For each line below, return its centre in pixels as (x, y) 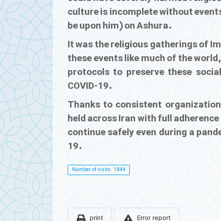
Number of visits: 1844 (98, 170)
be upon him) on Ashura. (120, 26)
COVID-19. (90, 86)
